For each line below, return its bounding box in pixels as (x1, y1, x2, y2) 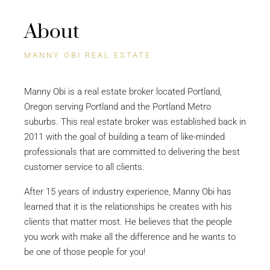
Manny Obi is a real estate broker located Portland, (24, 86, 222, 97)
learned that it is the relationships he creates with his (24, 201, 232, 212)
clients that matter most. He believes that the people (24, 216, 232, 227)
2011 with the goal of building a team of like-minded (24, 131, 225, 142)
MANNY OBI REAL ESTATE (24, 51, 151, 60)
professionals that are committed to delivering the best (24, 146, 240, 157)
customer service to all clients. (24, 162, 145, 172)
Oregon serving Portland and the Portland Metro (24, 101, 211, 112)
